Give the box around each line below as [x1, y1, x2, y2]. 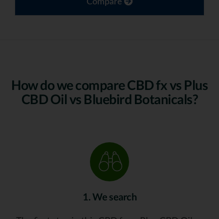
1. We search [83, 191, 136, 203]
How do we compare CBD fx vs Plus [11, 77, 208, 93]
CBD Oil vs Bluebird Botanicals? [21, 91, 198, 108]
